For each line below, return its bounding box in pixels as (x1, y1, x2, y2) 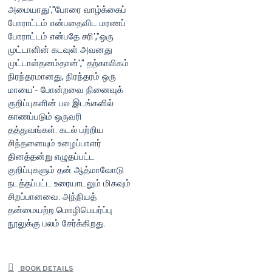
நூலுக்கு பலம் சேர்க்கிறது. (8, 218, 106, 229)
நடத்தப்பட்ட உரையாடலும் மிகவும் (8, 178, 131, 189)
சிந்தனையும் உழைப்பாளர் (8, 138, 101, 149)
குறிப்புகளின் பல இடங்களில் (8, 98, 114, 109)
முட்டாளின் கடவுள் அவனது (8, 44, 112, 56)
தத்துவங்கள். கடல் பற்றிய (8, 124, 104, 136)
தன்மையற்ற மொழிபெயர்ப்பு (8, 205, 112, 216)
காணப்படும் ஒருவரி (8, 111, 82, 123)
